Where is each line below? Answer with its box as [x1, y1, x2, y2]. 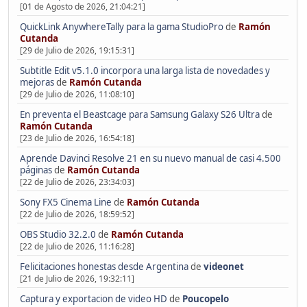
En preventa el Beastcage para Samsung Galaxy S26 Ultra [19, 108, 260, 121]
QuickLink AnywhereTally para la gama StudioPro [19, 21, 223, 34]
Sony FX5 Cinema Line [19, 195, 112, 208]
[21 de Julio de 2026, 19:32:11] [19, 272, 134, 284]
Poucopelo [182, 292, 229, 305]
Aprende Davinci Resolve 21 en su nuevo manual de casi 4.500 [19, 152, 281, 165]
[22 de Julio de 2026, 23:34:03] [19, 176, 134, 188]
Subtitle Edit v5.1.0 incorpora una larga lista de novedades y [19, 64, 270, 77]
